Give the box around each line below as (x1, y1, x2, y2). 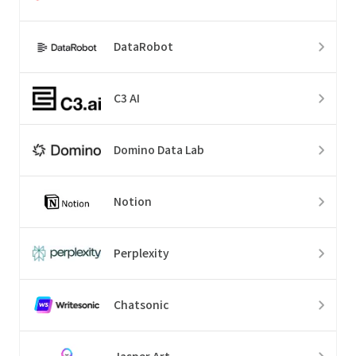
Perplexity (114, 245, 169, 261)
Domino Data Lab (114, 141, 204, 158)
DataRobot (114, 38, 173, 55)
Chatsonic (114, 296, 169, 313)
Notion (114, 193, 152, 210)
